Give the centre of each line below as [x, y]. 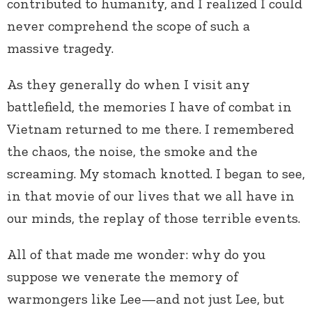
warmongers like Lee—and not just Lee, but [146, 298]
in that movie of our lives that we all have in [151, 195]
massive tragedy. [60, 48]
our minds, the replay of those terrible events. [154, 218]
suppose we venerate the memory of [123, 276]
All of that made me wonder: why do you [136, 254]
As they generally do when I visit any [128, 84]
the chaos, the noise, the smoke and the [132, 151]
